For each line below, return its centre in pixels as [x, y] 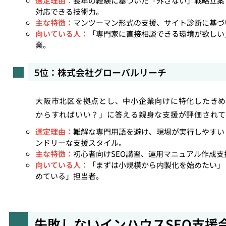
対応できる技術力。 [69, 11]
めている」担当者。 [69, 176]
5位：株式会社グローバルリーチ [100, 72]
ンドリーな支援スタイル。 [81, 143]
